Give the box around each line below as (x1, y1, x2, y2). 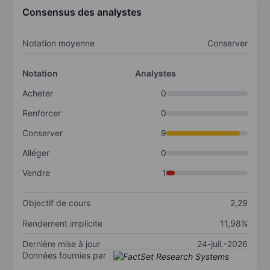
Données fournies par (22, 250, 106, 261)
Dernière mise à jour (22, 239, 100, 250)
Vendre (22, 168, 50, 178)
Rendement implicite (22, 218, 102, 229)
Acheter (22, 88, 53, 99)
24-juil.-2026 (197, 239, 248, 250)
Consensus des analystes (22, 6, 142, 19)
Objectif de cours (22, 198, 90, 209)
